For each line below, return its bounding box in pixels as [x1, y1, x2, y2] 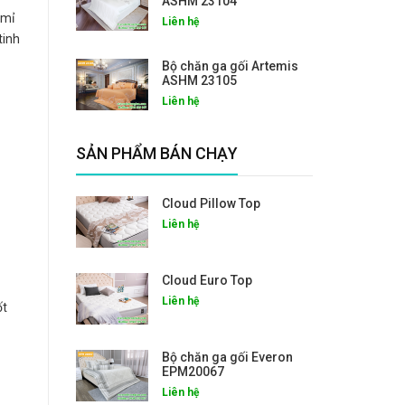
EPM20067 [161, 363, 224, 379]
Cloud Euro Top [161, 272, 252, 287]
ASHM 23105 [161, 72, 237, 88]
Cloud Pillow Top [161, 195, 260, 211]
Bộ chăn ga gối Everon [161, 349, 293, 364]
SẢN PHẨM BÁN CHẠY [75, 143, 238, 163]
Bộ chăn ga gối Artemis [161, 58, 298, 73]
